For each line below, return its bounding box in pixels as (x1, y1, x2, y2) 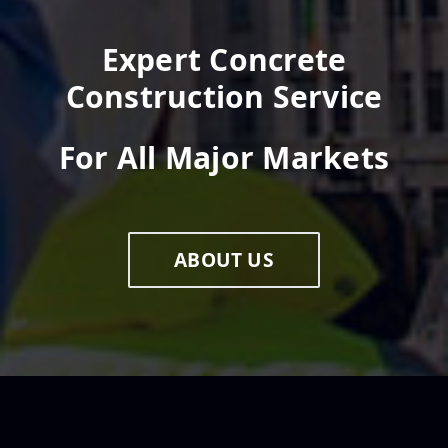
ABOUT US (174, 246, 274, 273)
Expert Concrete (101, 39, 347, 80)
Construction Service (65, 76, 383, 117)
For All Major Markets (58, 137, 390, 178)
